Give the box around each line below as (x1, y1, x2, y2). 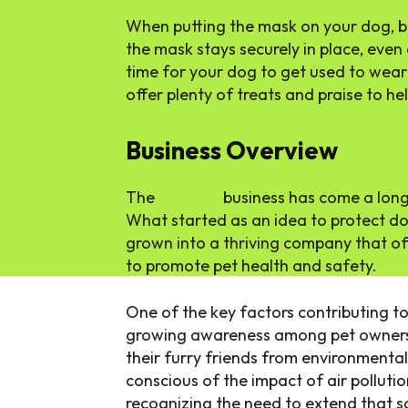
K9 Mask (158, 187, 219, 209)
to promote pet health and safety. (126, 255, 377, 277)
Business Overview (126, 135, 338, 167)
